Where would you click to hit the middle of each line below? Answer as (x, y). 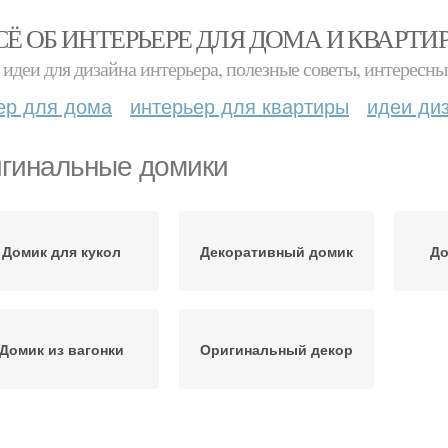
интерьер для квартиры (239, 105)
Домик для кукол (61, 251)
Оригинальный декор (276, 349)
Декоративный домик (276, 251)
